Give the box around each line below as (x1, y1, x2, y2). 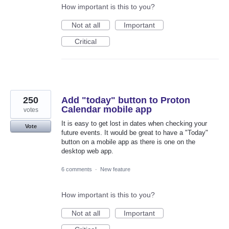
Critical (75, 37, 97, 46)
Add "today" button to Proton (61, 95, 190, 106)
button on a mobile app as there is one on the (61, 138, 195, 146)
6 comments (61, 166, 92, 172)
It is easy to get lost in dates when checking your (61, 120, 207, 128)
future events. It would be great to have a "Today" (61, 129, 208, 137)
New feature (100, 166, 130, 172)
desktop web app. (61, 147, 113, 155)
